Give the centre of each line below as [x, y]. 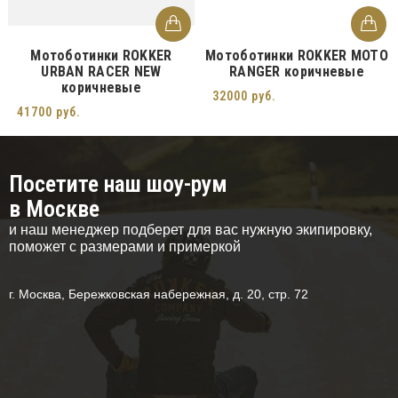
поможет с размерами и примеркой [125, 247]
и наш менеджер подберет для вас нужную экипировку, [191, 230]
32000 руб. [244, 96]
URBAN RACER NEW [101, 72]
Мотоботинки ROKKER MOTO [297, 56]
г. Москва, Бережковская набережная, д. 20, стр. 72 [159, 294]
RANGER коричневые [297, 72]
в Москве [54, 209]
